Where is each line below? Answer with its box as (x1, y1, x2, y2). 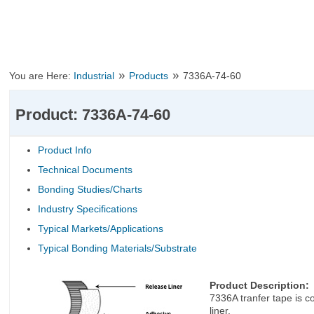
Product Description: (210, 280, 310, 291)
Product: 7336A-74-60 (15, 106, 171, 123)
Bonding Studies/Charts (38, 184, 143, 195)
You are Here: (9, 71, 74, 81)
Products (129, 71, 169, 81)
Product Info (38, 144, 93, 156)
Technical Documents (38, 164, 133, 175)
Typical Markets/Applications (38, 223, 164, 234)
